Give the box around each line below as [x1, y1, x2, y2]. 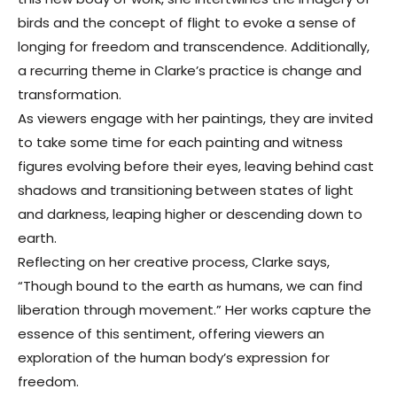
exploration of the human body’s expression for [18, 348, 330, 367]
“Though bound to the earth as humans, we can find [18, 276, 362, 295]
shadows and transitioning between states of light [18, 181, 354, 199]
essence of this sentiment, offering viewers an [18, 324, 324, 343]
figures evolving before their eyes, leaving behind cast [18, 157, 374, 175]
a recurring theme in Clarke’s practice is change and [18, 61, 362, 80]
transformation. [18, 85, 121, 104]
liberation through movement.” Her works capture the [18, 300, 371, 319]
